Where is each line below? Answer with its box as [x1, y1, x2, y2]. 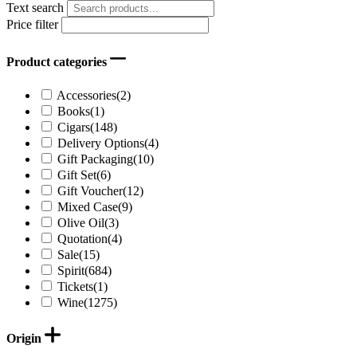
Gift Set [57, 167, 96, 182]
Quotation [57, 231, 108, 245]
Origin [6, 331, 45, 345]
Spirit [57, 263, 84, 277]
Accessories [57, 88, 116, 102]
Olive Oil [57, 215, 104, 229]
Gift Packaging [57, 151, 133, 166]
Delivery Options [57, 135, 144, 150]
